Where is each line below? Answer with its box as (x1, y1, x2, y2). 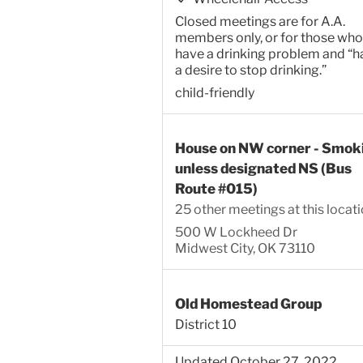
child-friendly (174, 85, 254, 101)
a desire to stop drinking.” (174, 62, 327, 79)
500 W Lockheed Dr (174, 224, 297, 240)
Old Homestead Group (174, 294, 322, 312)
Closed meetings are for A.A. (174, 14, 345, 30)
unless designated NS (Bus (174, 159, 352, 177)
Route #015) (174, 179, 258, 197)
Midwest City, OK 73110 (174, 240, 315, 256)
